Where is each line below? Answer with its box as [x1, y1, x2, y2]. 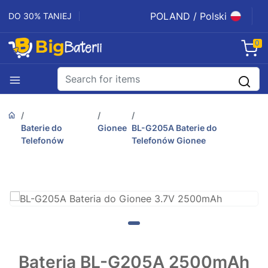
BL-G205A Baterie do [131, 123, 217, 133]
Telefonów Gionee [131, 135, 206, 146]
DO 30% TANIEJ [8, 11, 72, 21]
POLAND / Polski [150, 10, 227, 22]
